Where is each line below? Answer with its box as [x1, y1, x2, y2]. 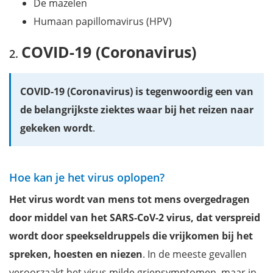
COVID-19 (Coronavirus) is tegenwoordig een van [20, 85, 253, 99]
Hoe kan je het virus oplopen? [9, 170, 165, 185]
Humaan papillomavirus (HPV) [34, 15, 172, 29]
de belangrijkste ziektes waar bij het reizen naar [20, 103, 253, 117]
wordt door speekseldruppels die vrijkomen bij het [9, 229, 253, 243]
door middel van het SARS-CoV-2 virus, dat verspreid [9, 211, 260, 225]
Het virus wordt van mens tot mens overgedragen [9, 193, 250, 207]
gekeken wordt [20, 121, 93, 135]
